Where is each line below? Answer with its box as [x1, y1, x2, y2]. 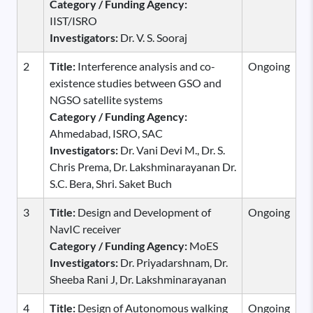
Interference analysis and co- [75, 59, 215, 73]
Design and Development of [75, 205, 211, 219]
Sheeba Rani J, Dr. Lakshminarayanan [50, 272, 226, 286]
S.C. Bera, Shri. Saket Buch [50, 176, 172, 190]
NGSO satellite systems [50, 92, 163, 106]
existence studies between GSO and [50, 75, 221, 89]
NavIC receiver [50, 221, 121, 235]
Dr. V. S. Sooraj [120, 30, 187, 44]
